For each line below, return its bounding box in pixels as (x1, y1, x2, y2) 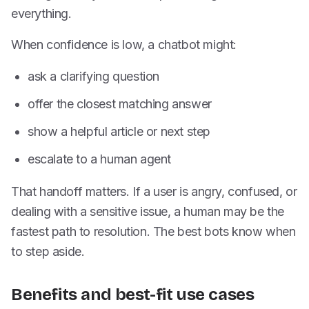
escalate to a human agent (28, 152, 171, 166)
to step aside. (11, 244, 85, 259)
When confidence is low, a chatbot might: (11, 37, 237, 52)
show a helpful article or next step (28, 124, 210, 139)
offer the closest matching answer (28, 97, 212, 111)
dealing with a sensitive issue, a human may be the (11, 204, 285, 219)
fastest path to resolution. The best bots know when (11, 224, 296, 239)
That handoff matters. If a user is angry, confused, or (11, 184, 297, 199)
